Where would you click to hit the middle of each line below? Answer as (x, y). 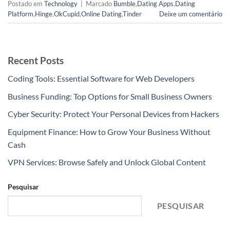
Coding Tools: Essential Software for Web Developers (101, 79)
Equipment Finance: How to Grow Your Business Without (109, 131)
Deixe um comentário (191, 14)
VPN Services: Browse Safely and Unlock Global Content (107, 162)
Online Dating (101, 14)
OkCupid (67, 14)
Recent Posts (36, 61)
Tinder (132, 14)
